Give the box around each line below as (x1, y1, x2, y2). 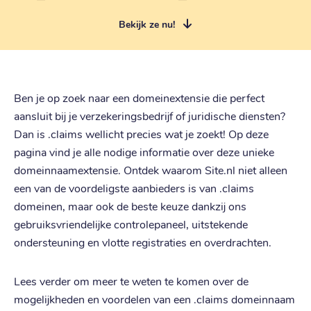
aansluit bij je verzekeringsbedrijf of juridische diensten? (14, 108, 285, 123)
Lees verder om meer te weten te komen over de (14, 273, 249, 288)
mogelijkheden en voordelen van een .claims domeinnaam (14, 291, 295, 306)
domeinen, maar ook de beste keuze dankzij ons (14, 198, 246, 213)
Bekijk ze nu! (118, 17, 175, 31)
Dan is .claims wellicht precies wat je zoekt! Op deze (14, 126, 269, 141)
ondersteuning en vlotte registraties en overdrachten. (14, 234, 271, 249)
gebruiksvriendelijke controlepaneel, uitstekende (14, 216, 248, 231)
